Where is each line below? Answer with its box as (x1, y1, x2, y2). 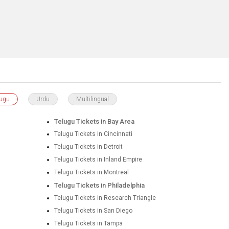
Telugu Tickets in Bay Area (54, 118, 134, 125)
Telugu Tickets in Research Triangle (54, 194, 156, 201)
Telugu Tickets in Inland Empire (54, 156, 142, 163)
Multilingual (76, 96, 109, 103)
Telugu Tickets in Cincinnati (54, 130, 132, 138)
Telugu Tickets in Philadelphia (54, 181, 145, 189)
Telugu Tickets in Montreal (54, 169, 129, 176)
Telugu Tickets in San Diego (54, 207, 132, 214)
